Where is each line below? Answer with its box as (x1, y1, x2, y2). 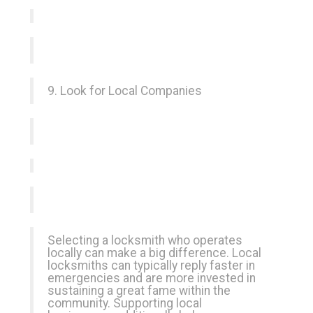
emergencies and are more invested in (48, 271, 256, 285)
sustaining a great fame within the (48, 284, 231, 298)
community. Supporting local (48, 296, 202, 310)
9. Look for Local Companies (48, 84, 202, 98)
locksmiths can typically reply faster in (48, 259, 255, 272)
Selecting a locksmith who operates (48, 233, 242, 247)
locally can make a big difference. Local (48, 246, 261, 260)
